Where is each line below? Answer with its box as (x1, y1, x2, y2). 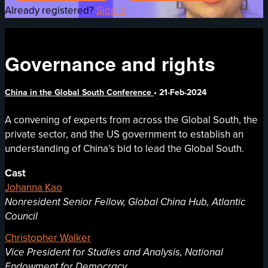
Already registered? (5, 2, 96, 18)
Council (5, 208, 38, 224)
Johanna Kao (5, 179, 62, 195)
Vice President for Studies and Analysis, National (5, 244, 223, 260)
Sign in (96, 2, 126, 18)
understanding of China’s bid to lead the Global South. (5, 141, 244, 156)
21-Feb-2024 (159, 86, 206, 99)
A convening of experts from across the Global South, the (5, 112, 258, 127)
